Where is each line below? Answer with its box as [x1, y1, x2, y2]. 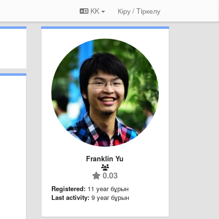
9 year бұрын [91, 192, 129, 202]
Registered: [51, 183, 86, 193]
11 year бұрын [87, 183, 129, 193]
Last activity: [51, 192, 89, 202]
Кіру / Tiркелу [118, 6, 160, 16]
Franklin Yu [86, 153, 124, 163]
